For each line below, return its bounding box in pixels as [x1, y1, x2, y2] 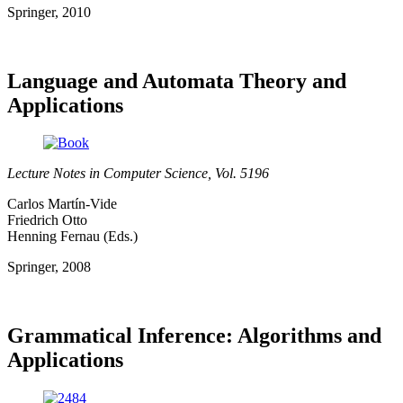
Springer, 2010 [7, 4, 91, 20]
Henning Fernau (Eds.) [7, 228, 138, 245]
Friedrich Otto [7, 212, 87, 228]
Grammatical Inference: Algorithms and [7, 324, 381, 348]
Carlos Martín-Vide [7, 196, 117, 212]
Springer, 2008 [7, 259, 91, 275]
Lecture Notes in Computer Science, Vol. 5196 [7, 166, 269, 182]
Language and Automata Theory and [7, 68, 346, 93]
